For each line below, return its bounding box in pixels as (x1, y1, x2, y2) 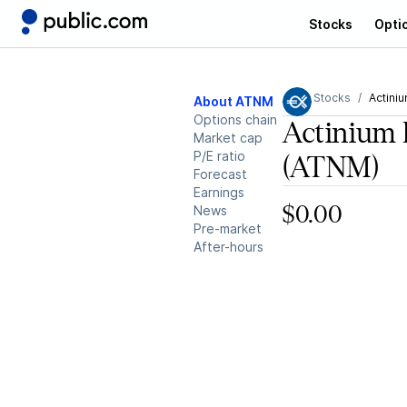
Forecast (194, 166, 247, 182)
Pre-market (194, 221, 262, 236)
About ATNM (194, 94, 273, 109)
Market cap (194, 130, 263, 145)
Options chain (194, 112, 277, 127)
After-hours (194, 239, 263, 254)
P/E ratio (194, 148, 245, 164)
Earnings (194, 184, 244, 200)
